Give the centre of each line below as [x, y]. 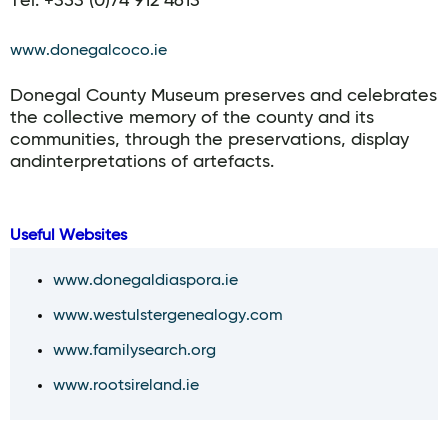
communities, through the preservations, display [209, 140]
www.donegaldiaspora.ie [146, 281]
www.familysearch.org [135, 351]
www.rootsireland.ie [126, 386]
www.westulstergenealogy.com [168, 316]
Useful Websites [68, 236]
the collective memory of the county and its [192, 118]
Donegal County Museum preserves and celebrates [223, 96]
